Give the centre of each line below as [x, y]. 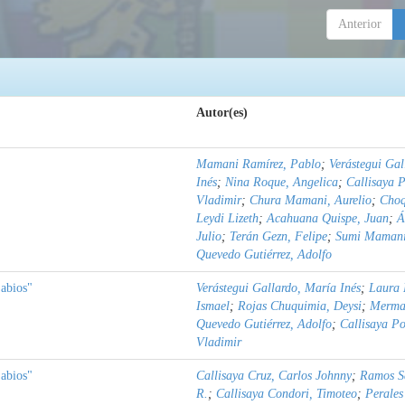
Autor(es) [222, 113]
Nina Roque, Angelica [282, 183]
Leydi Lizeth [227, 219]
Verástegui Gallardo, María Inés [278, 288]
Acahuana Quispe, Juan [328, 219]
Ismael [213, 306]
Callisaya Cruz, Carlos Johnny [274, 376]
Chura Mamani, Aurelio [311, 201]
